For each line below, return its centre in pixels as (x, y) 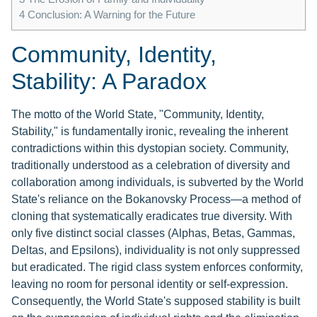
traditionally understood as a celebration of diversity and (151, 166)
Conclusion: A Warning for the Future (110, 15)
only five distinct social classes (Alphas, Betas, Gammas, (153, 234)
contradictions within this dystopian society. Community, (150, 149)
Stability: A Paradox (109, 82)
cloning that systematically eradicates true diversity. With (152, 217)
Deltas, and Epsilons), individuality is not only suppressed (156, 250)
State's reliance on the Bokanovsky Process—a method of (156, 200)
